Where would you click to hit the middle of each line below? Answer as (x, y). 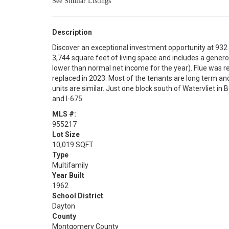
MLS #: (64, 114)
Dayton (64, 206)
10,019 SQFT (73, 145)
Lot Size (66, 134)
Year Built (68, 175)
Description (72, 32)
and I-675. (68, 99)
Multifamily (70, 165)
